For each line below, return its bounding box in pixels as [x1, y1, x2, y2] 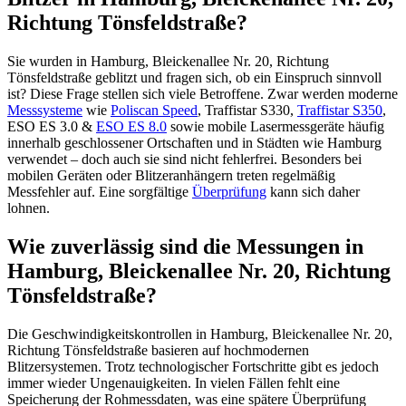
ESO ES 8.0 [96, 119, 167, 135]
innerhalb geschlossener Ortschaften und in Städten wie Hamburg [7, 135, 382, 151]
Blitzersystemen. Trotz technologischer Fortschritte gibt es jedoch [7, 358, 379, 374]
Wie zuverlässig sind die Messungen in [7, 235, 363, 259]
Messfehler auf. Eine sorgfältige [7, 184, 192, 200]
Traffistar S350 [297, 102, 382, 119]
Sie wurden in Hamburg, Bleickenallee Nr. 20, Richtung [7, 53, 329, 70]
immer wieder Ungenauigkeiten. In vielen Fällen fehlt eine [7, 374, 340, 391]
